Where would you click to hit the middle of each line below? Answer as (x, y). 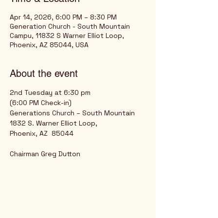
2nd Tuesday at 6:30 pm (50, 92)
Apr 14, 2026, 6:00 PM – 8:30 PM (63, 17)
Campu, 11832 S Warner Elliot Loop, (67, 36)
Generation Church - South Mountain (70, 26)
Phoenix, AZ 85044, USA (49, 45)
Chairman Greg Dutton (45, 154)
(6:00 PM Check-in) (41, 103)
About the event (44, 73)
